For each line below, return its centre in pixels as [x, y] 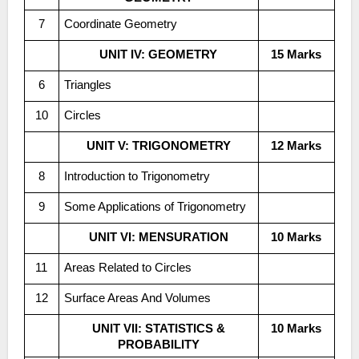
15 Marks [300, 54]
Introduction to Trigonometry [139, 176]
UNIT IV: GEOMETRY [163, 54]
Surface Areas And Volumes [142, 298]
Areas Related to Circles [132, 267]
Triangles [91, 85]
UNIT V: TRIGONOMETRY [163, 145]
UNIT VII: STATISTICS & [96, 328]
